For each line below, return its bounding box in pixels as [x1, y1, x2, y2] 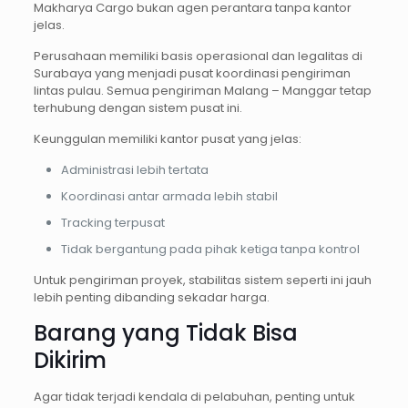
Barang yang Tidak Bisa [33, 317, 298, 348]
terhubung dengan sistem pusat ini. [33, 98, 242, 117]
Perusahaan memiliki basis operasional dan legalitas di [33, 46, 362, 65]
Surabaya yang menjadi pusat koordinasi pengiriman [33, 64, 351, 82]
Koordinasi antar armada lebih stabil [60, 187, 278, 205]
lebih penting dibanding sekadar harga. [33, 288, 270, 306]
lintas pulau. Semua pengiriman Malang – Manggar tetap [33, 81, 372, 99]
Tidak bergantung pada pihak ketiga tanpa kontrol [60, 240, 360, 258]
